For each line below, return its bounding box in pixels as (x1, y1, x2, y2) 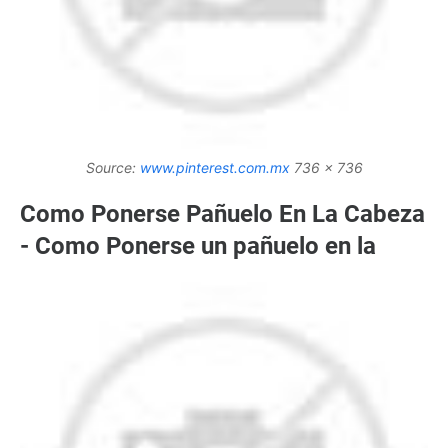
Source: (85, 158, 140, 176)
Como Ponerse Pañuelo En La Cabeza (20, 199, 425, 228)
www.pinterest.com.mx (139, 158, 290, 176)
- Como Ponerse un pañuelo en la (20, 231, 376, 260)
